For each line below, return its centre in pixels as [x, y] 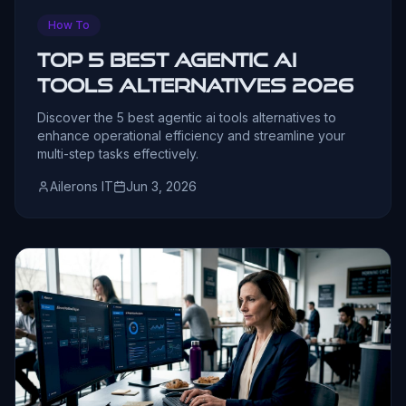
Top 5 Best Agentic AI [167, 59]
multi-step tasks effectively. [118, 153]
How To [69, 24]
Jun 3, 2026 [161, 186]
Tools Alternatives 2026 [195, 85]
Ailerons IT [82, 186]
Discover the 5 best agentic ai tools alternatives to [187, 117]
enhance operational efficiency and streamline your [191, 135]
